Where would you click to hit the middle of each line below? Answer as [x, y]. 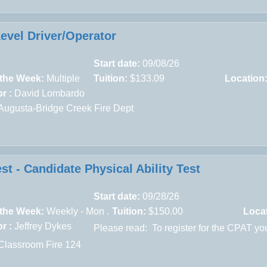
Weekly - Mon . [77, 211]
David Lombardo [50, 93]
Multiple [63, 78]
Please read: [122, 228]
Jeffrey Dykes [43, 226]
